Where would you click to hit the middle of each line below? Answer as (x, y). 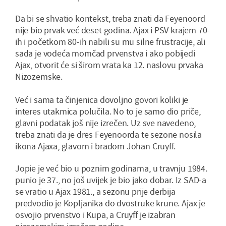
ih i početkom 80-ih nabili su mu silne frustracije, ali (110, 42)
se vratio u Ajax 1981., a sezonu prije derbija (95, 192)
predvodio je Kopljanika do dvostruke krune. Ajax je (110, 203)
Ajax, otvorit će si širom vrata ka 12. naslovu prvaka (109, 65)
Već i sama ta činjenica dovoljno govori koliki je (102, 100)
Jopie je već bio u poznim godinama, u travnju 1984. (111, 168)
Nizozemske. (39, 77)
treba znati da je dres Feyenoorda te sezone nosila (109, 135)
